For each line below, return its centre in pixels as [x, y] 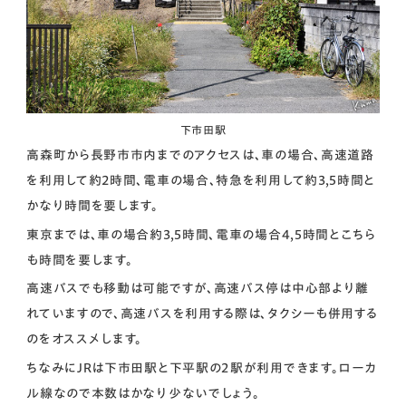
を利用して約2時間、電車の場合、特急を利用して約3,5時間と [201, 181]
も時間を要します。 [80, 260]
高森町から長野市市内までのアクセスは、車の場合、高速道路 [200, 155]
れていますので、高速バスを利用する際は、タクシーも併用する [202, 314]
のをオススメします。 [85, 339]
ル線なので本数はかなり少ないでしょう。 [143, 393]
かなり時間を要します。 [92, 206]
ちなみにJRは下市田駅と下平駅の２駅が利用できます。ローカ [202, 367]
